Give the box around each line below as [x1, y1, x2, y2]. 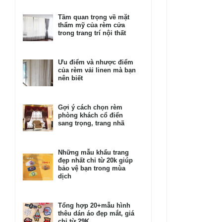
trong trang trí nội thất [58, 29, 126, 37]
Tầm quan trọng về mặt [58, 13, 129, 21]
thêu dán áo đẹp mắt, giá [58, 210, 134, 218]
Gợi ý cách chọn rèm [58, 104, 122, 111]
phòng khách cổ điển [58, 111, 123, 119]
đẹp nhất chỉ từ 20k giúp [58, 157, 133, 165]
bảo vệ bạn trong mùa [58, 165, 125, 172]
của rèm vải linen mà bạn [58, 66, 136, 74]
